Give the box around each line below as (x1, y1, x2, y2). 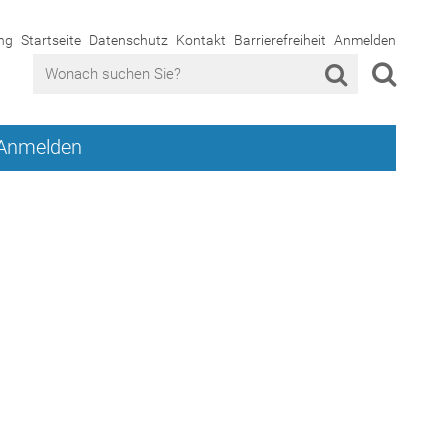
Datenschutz (89, 32, 168, 48)
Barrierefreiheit (234, 32, 326, 48)
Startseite (21, 32, 81, 48)
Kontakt (176, 32, 226, 48)
